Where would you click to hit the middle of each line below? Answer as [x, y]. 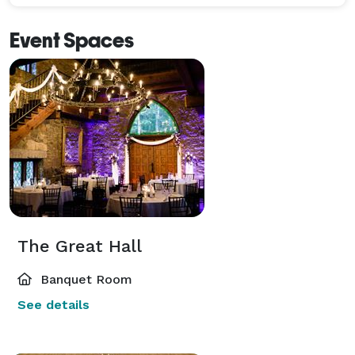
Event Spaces [72, 40]
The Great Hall [80, 246]
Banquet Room [84, 279]
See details [53, 304]
